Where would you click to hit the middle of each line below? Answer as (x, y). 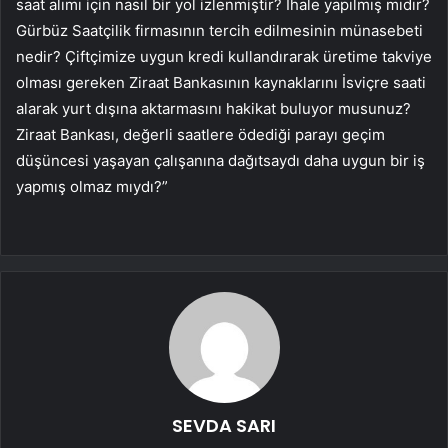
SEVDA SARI (224, 426)
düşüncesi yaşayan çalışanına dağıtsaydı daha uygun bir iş (220, 161)
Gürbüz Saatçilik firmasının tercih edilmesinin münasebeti (219, 31)
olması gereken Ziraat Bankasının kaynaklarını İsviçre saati (221, 83)
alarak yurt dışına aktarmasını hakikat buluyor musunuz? (213, 109)
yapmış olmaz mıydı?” (92, 187)
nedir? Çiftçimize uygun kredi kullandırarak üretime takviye (224, 57)
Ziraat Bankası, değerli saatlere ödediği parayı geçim (200, 135)
